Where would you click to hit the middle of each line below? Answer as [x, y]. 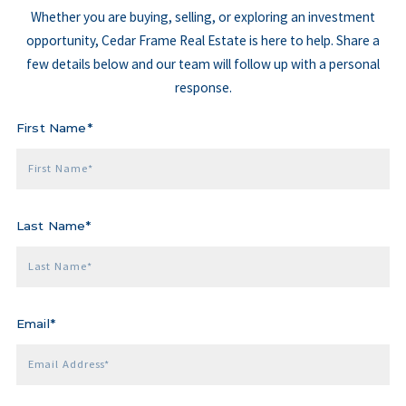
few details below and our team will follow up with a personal [203, 63]
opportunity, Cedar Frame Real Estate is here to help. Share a [203, 40]
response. [203, 87]
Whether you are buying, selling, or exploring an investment [203, 16]
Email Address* [69, 363]
